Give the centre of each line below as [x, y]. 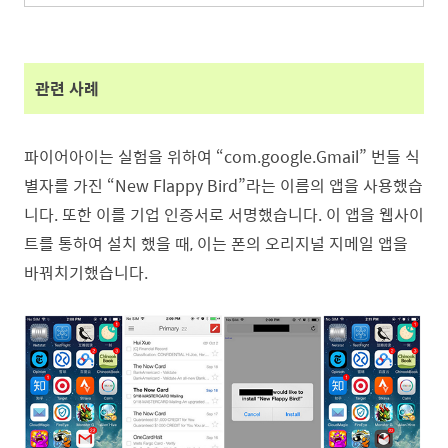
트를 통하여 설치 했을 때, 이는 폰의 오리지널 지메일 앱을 [216, 243]
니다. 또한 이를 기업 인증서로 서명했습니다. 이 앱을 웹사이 [224, 214]
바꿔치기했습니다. [86, 272]
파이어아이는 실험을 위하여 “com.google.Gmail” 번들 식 [222, 156]
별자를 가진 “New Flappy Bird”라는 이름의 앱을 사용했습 [223, 185]
